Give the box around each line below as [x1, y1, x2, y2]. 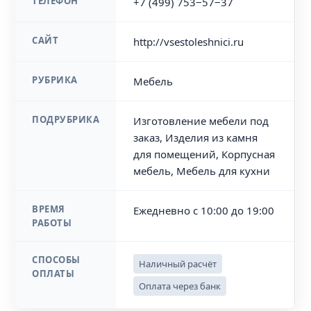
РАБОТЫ [32, 217, 72, 229]
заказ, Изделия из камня [133, 131, 258, 144]
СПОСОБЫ [32, 253, 81, 266]
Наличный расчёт [139, 258, 217, 270]
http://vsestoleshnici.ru [133, 35, 244, 49]
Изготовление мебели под [133, 114, 269, 128]
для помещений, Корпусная [133, 147, 276, 161]
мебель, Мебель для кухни [133, 164, 271, 178]
